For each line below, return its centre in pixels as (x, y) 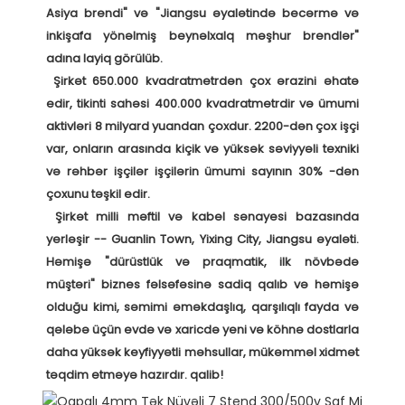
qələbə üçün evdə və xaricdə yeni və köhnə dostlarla (202, 330)
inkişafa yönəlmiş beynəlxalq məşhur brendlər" (202, 36)
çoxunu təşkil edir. (100, 194)
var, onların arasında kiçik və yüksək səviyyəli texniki (202, 149)
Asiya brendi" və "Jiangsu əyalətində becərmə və (202, 14)
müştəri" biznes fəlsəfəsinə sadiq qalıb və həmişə (202, 285)
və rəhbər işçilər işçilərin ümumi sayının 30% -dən (202, 172)
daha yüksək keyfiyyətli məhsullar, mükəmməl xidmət (202, 353)
